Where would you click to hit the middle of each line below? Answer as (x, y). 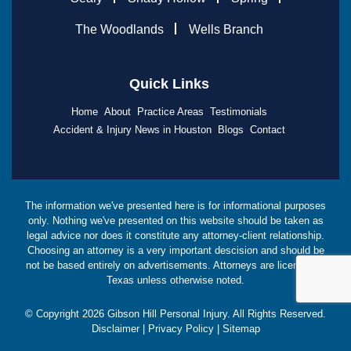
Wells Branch (226, 29)
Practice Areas (170, 111)
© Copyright (54, 313)
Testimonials (239, 111)
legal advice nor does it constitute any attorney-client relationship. (175, 235)
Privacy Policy (181, 328)
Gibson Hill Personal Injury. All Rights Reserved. (215, 313)
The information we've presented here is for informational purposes (175, 205)
